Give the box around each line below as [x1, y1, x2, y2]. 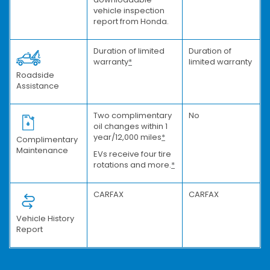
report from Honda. [93, 15, 169, 27]
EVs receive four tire [93, 148, 171, 160]
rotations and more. [93, 159, 171, 171]
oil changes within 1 [93, 120, 168, 132]
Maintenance [16, 144, 68, 156]
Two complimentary [93, 109, 172, 121]
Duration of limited [93, 45, 165, 57]
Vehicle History [16, 212, 74, 224]
